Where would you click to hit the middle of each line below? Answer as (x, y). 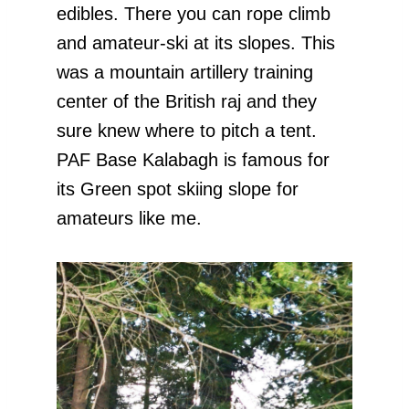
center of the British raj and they (187, 101)
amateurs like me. (129, 218)
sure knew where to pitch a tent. (187, 130)
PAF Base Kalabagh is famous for (193, 159)
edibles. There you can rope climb (194, 13)
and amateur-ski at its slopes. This (196, 42)
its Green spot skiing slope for (178, 189)
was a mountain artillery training (185, 72)
